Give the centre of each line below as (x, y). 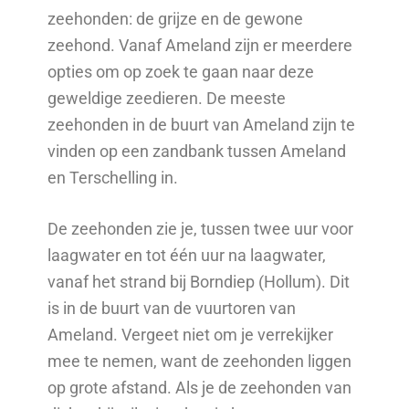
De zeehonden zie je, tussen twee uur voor (201, 228)
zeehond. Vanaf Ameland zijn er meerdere (200, 45)
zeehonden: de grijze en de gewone (176, 18)
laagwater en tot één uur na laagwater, (187, 255)
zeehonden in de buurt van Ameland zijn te (202, 124)
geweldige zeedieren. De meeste (167, 98)
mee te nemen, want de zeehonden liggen (200, 361)
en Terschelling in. (113, 177)
